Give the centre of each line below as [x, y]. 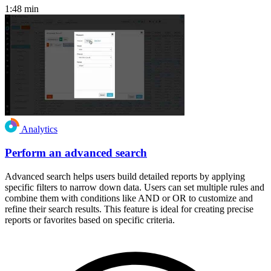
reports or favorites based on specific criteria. [90, 220]
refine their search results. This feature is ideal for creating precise [129, 209]
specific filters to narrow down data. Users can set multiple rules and [135, 187]
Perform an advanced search [76, 153]
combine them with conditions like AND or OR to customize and [129, 198]
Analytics [39, 129]
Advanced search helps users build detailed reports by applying [125, 176]
